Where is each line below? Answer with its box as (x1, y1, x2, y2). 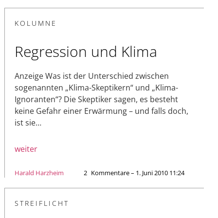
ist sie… (15, 117, 41, 128)
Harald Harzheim (15, 168, 64, 177)
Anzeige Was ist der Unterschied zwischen (15, 70, 169, 81)
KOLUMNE (15, 18, 57, 28)
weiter (15, 143, 37, 154)
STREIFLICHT (15, 198, 69, 208)
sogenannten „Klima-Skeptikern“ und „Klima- (15, 82, 178, 93)
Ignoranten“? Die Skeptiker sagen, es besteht (15, 93, 178, 105)
